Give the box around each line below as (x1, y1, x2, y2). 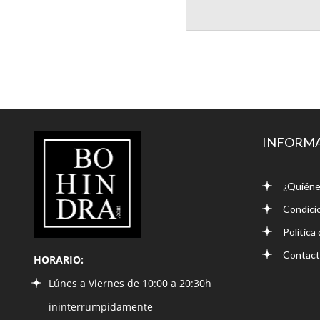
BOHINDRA (34, 156, 104, 173)
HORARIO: (34, 252, 84, 266)
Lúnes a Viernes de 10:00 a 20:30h (49, 276, 211, 290)
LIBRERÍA (34, 134, 91, 150)
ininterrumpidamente (49, 299, 153, 314)
